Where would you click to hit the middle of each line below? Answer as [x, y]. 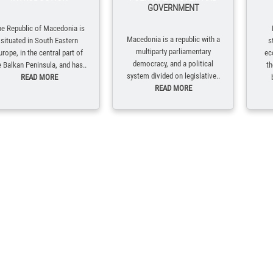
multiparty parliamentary [173, 51]
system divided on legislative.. [173, 76]
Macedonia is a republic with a [173, 39]
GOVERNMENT [173, 8]
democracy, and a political [173, 64]
